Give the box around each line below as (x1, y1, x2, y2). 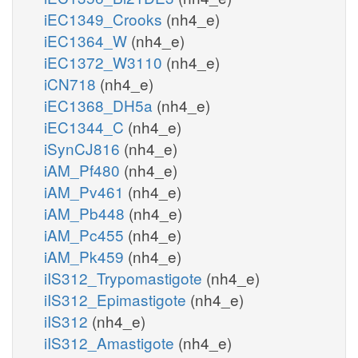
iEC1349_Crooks (44, 7, 166, 30)
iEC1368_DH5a (44, 93, 157, 116)
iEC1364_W (44, 29, 131, 51)
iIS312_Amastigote (44, 331, 178, 353)
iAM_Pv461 (44, 180, 128, 202)
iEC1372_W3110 (44, 50, 166, 73)
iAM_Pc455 (44, 223, 128, 245)
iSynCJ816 (44, 137, 124, 159)
